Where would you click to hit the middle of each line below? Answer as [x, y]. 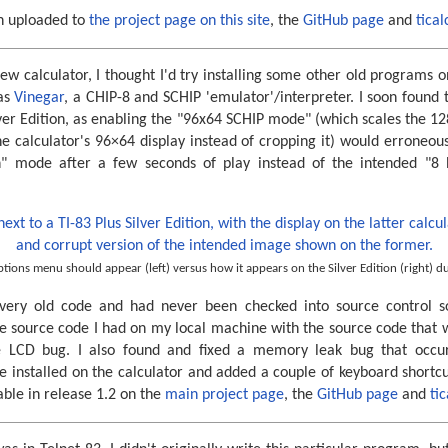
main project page [224, 395]
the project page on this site [179, 21]
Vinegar [39, 98]
